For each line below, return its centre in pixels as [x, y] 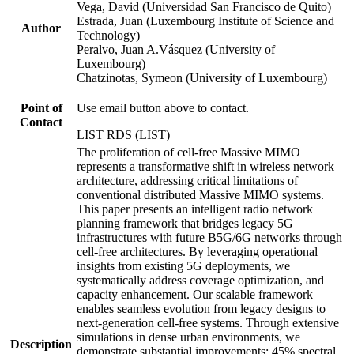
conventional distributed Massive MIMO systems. [200, 194]
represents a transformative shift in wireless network [205, 166]
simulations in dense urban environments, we [188, 337]
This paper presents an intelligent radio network [195, 209]
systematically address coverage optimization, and [200, 280]
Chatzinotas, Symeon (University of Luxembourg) [202, 77]
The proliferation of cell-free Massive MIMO [188, 152]
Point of [41, 107]
